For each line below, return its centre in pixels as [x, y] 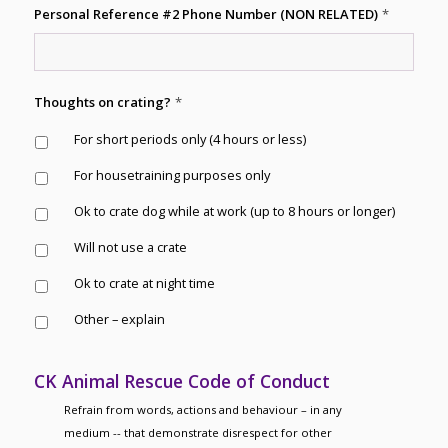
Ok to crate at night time [144, 283]
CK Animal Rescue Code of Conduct [181, 381]
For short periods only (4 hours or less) [189, 139]
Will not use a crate [130, 247]
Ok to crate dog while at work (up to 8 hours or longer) [234, 211]
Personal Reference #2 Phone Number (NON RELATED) [205, 14]
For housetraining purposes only [171, 175]
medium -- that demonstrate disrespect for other [197, 432]
